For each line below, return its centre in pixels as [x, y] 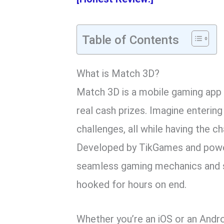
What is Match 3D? [118, 74]
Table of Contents [131, 40]
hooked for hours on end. [132, 185]
